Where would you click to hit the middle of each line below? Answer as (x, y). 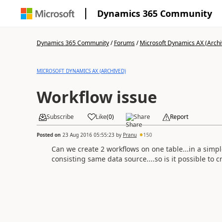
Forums (124, 43)
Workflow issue (97, 97)
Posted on (49, 135)
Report (179, 117)
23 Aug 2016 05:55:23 (88, 135)
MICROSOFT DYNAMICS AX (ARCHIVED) (81, 71)
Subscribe (60, 117)
